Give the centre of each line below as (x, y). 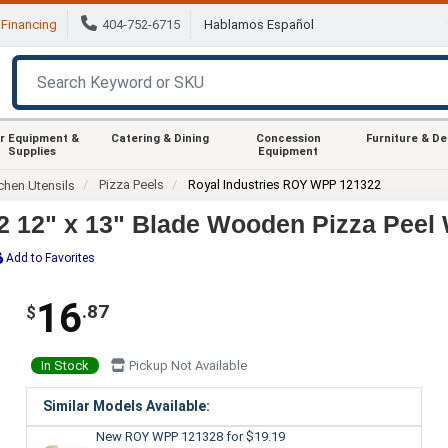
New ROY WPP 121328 (160, 436)
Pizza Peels (132, 184)
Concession (288, 138)
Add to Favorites (50, 257)
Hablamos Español (259, 25)
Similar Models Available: (126, 405)
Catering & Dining (160, 138)
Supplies (32, 151)
